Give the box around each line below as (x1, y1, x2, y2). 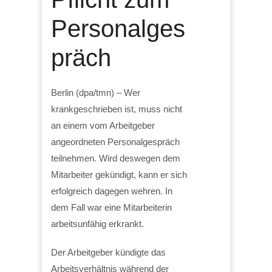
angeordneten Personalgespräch (51, 136, 180, 147)
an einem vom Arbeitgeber (51, 120, 155, 131)
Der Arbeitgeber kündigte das (51, 246, 166, 257)
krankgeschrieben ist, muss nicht (51, 103, 182, 114)
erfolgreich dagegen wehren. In (51, 185, 172, 196)
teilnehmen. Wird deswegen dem (51, 152, 180, 163)
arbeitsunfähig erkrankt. (51, 218, 144, 229)
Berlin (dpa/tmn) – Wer (51, 87, 140, 98)
